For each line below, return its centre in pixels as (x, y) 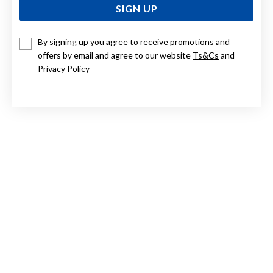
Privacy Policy (64, 68)
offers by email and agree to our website (115, 55)
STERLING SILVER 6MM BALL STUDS (141, 46)
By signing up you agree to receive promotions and (134, 41)
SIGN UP (136, 8)
